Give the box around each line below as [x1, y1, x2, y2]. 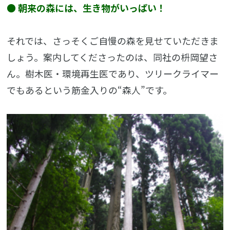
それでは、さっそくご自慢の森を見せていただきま [7, 33, 219, 47]
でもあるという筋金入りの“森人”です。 [7, 83, 172, 97]
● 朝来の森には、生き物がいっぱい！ [7, 1, 166, 15]
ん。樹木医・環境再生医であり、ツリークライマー [7, 66, 219, 80]
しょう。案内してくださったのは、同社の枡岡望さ [7, 50, 218, 64]
